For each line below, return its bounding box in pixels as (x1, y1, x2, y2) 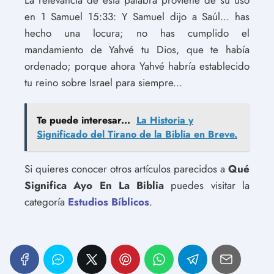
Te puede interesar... (37, 113, 130, 127)
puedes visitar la (164, 178, 250, 193)
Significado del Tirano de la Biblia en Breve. (37, 127, 237, 141)
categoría (24, 194, 68, 209)
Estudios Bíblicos (68, 194, 149, 209)
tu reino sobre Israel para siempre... (24, 75, 182, 90)
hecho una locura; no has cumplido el (24, 26, 250, 40)
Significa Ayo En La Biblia (24, 178, 165, 193)
